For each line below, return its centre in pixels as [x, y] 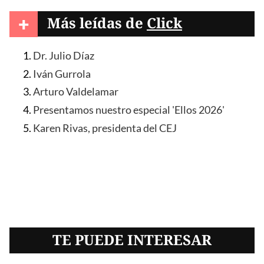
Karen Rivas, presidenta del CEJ [105, 128]
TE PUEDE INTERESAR [132, 239]
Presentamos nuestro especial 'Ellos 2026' [132, 110]
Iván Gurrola [62, 74]
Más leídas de [97, 22]
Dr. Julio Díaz [64, 56]
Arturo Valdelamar [76, 92]
